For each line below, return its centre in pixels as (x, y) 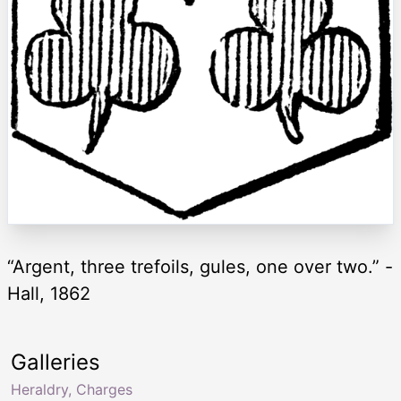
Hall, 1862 (49, 294)
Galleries (55, 363)
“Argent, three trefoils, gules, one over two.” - (200, 267)
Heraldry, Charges (72, 390)
